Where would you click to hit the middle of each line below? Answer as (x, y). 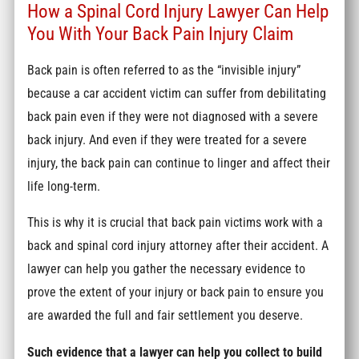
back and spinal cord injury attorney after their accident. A (178, 246)
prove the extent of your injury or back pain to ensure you (176, 292)
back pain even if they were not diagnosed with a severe (173, 116)
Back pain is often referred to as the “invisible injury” (164, 70)
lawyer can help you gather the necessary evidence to (167, 269)
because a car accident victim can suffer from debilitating (177, 93)
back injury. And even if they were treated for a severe (167, 139)
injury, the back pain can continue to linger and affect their (179, 163)
